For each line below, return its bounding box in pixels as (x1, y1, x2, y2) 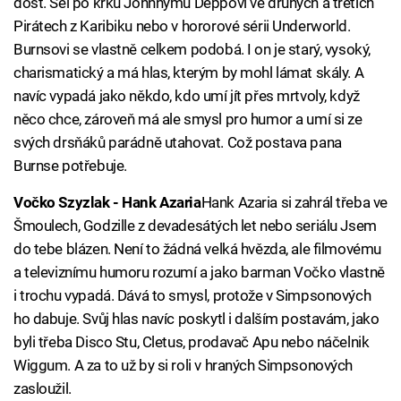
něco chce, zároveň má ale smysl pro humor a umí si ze (13, 110, 363, 129)
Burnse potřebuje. (13, 157, 127, 175)
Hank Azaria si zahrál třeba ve (200, 193, 388, 212)
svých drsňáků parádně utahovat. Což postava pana (13, 133, 342, 152)
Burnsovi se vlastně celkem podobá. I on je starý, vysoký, (13, 40, 371, 59)
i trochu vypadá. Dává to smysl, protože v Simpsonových (13, 286, 371, 305)
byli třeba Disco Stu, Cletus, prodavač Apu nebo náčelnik (13, 333, 370, 352)
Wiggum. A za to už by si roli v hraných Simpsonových (13, 356, 354, 375)
